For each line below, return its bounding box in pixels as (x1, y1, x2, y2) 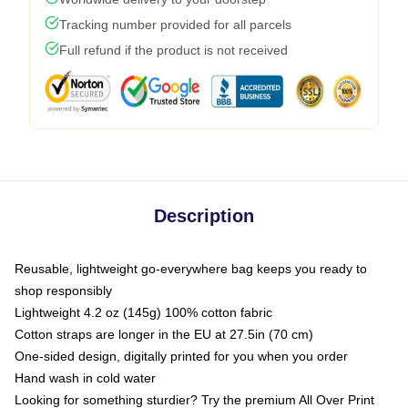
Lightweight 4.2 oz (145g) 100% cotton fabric (15, 305, 272, 320)
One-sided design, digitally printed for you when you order (15, 349, 348, 363)
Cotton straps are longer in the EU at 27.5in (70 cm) (15, 327, 313, 342)
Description (154, 206, 254, 226)
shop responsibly (15, 283, 112, 298)
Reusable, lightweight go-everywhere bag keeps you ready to (15, 261, 367, 276)
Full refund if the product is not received (59, 43, 288, 57)
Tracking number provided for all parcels (59, 17, 291, 32)
